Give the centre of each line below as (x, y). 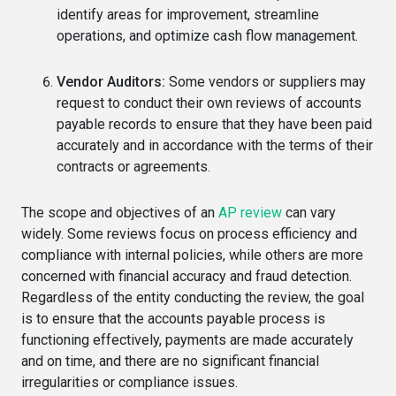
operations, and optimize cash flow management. (207, 36)
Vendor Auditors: (111, 82)
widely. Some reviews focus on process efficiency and (189, 234)
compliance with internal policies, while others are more (192, 255)
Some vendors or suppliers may (266, 82)
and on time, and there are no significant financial (170, 362)
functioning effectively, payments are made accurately (187, 340)
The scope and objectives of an (120, 213)
